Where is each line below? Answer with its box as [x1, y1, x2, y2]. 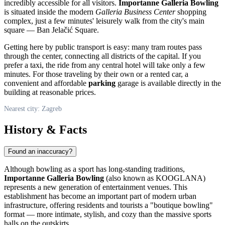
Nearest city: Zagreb [4, 104, 62, 113]
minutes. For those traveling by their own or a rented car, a [4, 69, 188, 78]
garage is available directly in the [116, 78, 221, 87]
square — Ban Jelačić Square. [4, 25, 99, 34]
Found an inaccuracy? [8, 148, 72, 156]
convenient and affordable [4, 78, 88, 87]
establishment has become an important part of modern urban [4, 192, 196, 201]
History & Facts [4, 123, 87, 136]
